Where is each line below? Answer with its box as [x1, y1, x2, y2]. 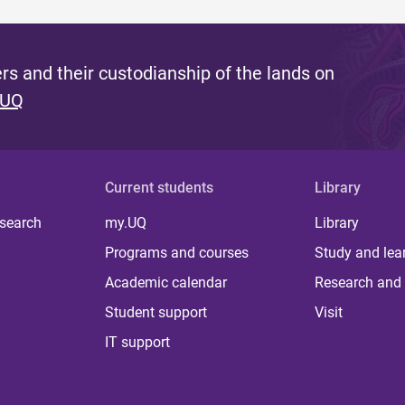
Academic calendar [105, 274, 228, 292]
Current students [105, 179, 214, 197]
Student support [105, 304, 208, 322]
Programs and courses [105, 244, 250, 262]
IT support [105, 334, 171, 352]
